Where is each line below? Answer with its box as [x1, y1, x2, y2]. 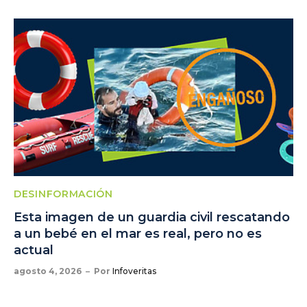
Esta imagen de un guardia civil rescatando [14, 209, 290, 225]
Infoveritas [112, 265, 156, 276]
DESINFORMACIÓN [14, 187, 113, 200]
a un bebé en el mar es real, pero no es [14, 225, 262, 241]
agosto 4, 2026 [14, 265, 82, 276]
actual [14, 242, 53, 258]
